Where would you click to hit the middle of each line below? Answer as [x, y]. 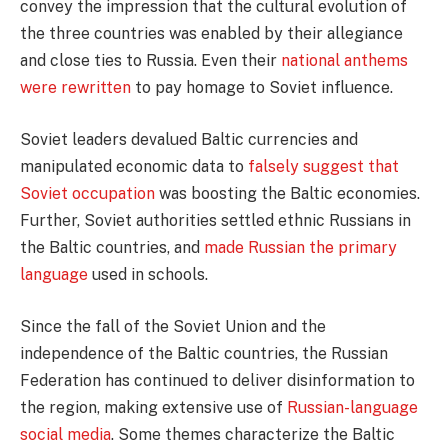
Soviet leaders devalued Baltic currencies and [189, 139]
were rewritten [75, 88]
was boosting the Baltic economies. [287, 193]
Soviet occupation [87, 193]
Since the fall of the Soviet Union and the [173, 326]
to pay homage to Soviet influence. [262, 88]
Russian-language [352, 407]
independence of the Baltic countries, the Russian [204, 353]
